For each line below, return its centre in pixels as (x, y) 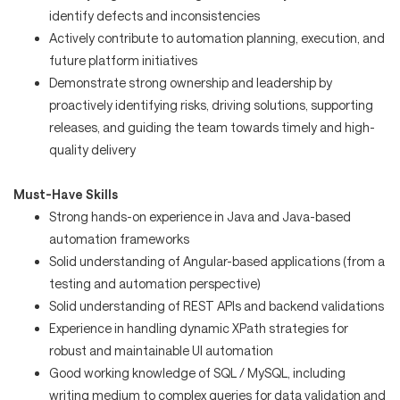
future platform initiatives (123, 60)
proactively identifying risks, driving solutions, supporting (211, 104)
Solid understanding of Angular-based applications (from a (217, 261)
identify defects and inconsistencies (154, 15)
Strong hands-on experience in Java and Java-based (200, 216)
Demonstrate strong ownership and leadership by (191, 82)
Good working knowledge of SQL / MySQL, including (197, 372)
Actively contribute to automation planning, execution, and (217, 37)
